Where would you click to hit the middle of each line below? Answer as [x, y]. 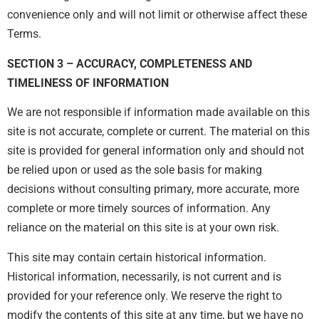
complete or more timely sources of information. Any [139, 209]
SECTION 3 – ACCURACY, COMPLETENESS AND [130, 63]
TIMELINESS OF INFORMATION [88, 83]
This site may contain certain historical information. [137, 257]
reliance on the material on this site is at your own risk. [143, 228]
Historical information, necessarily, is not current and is [144, 276]
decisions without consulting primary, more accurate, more [153, 189]
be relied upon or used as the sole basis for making [135, 170]
